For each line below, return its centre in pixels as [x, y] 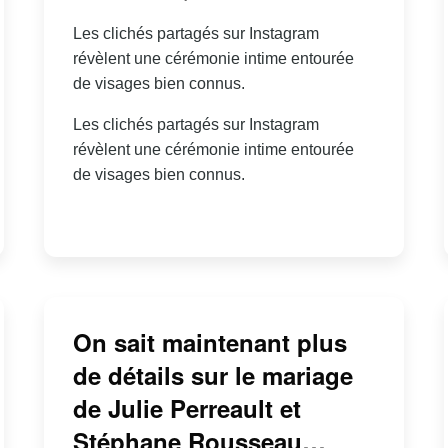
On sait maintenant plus [209, 341]
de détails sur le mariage [212, 374]
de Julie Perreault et [186, 407]
